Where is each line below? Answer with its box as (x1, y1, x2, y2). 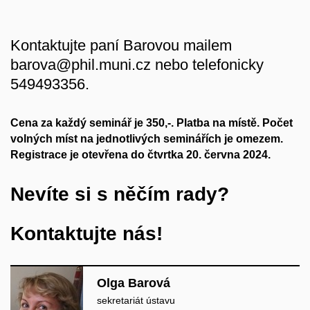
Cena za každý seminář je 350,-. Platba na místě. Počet (10, 116, 293, 129)
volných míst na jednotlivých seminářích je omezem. (10, 132, 283, 145)
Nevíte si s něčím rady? (10, 183, 229, 205)
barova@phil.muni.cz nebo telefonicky (10, 55, 264, 73)
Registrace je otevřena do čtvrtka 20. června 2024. (10, 148, 271, 161)
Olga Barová (97, 276, 170, 291)
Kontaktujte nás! (10, 223, 163, 245)
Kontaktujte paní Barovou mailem (10, 36, 232, 54)
